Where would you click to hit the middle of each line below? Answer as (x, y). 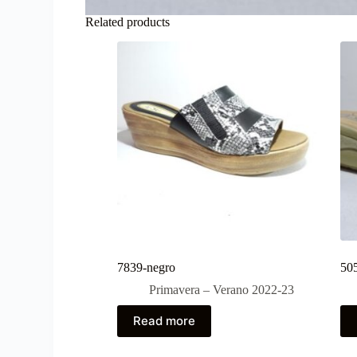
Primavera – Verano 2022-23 (222, 289)
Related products (128, 22)
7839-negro (147, 267)
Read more (165, 321)
